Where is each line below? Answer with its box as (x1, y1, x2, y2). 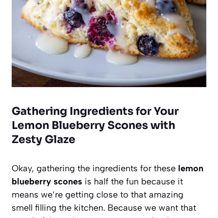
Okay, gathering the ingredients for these (12, 163, 178, 174)
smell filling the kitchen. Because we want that (12, 202, 196, 213)
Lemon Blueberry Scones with (12, 118, 175, 132)
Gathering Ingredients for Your (12, 104, 179, 118)
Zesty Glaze (12, 132, 75, 146)
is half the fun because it (82, 176, 183, 187)
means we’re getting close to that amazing (12, 189, 183, 200)
